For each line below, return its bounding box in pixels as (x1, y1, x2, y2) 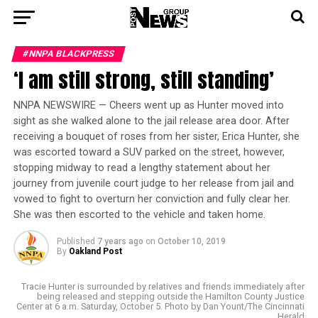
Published (56, 236, 95, 246)
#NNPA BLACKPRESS (21, 48, 116, 59)
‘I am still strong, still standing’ (13, 65, 274, 95)
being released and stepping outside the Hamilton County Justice (37, 291, 305, 302)
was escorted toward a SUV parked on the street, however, (13, 146, 285, 158)
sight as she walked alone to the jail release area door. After (13, 115, 290, 127)
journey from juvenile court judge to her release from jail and (13, 177, 294, 190)
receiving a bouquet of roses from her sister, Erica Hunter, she (13, 131, 300, 143)
